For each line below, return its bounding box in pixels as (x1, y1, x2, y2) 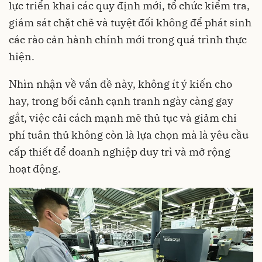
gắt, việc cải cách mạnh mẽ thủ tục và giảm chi (9, 111, 237, 125)
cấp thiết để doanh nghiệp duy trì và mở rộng (9, 145, 230, 159)
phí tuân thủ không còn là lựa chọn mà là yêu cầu (9, 128, 249, 142)
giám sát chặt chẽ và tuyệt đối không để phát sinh (9, 16, 251, 30)
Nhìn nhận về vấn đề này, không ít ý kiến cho (9, 77, 232, 91)
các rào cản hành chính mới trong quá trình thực (9, 33, 247, 47)
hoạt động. (9, 162, 61, 176)
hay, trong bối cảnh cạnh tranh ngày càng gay (9, 94, 233, 108)
